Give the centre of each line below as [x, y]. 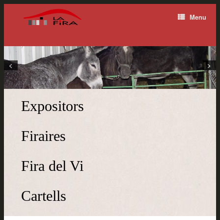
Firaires [43, 136]
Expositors [53, 106]
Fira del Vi [52, 166]
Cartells [44, 196]
